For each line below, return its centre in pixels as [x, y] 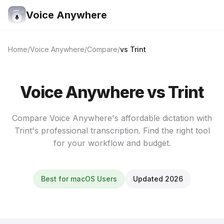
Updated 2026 [158, 179]
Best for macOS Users [79, 179]
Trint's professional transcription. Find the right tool [112, 130]
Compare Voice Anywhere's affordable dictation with [112, 118]
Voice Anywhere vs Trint [112, 92]
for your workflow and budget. [112, 143]
